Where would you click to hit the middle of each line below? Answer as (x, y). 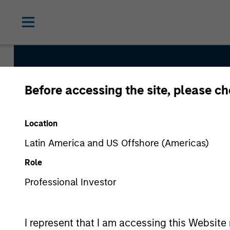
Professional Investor (71, 182)
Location (41, 123)
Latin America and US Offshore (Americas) (117, 143)
